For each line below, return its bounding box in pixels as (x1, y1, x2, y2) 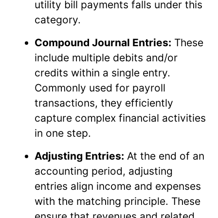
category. (35, 13, 81, 26)
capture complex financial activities (35, 111, 206, 124)
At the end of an (124, 149, 204, 162)
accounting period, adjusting (35, 164, 173, 177)
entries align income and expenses (35, 180, 201, 192)
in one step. (35, 127, 91, 139)
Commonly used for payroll (35, 81, 165, 94)
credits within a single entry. (35, 66, 170, 79)
